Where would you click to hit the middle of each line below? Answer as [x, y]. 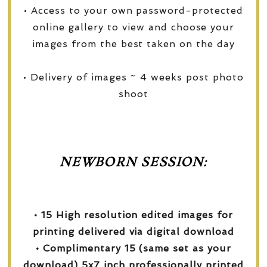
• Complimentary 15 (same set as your [133, 248]
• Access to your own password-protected [133, 10]
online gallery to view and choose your [133, 27]
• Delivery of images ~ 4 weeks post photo [133, 77]
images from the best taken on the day [133, 44]
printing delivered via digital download [133, 231]
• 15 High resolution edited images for [133, 215]
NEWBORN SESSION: [133, 162]
